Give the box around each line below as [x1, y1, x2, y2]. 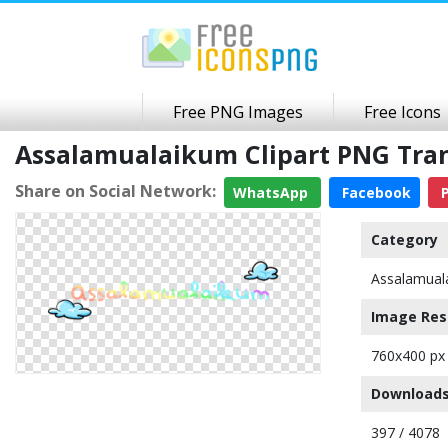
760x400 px [371, 346, 445, 365]
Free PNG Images [173, 101, 303, 123]
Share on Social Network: [15, 179, 216, 202]
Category [371, 230, 438, 249]
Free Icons [364, 101, 441, 123]
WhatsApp [233, 183, 312, 202]
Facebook [338, 183, 411, 202]
